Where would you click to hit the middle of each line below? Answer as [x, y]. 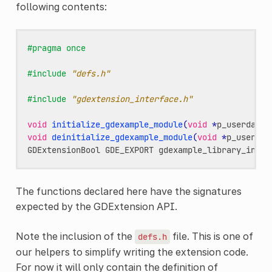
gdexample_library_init [212, 150]
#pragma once [56, 48]
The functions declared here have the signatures [128, 191]
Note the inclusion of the [75, 236]
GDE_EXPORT [129, 150]
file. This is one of [211, 236]
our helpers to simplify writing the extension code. [132, 252]
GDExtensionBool [63, 150]
